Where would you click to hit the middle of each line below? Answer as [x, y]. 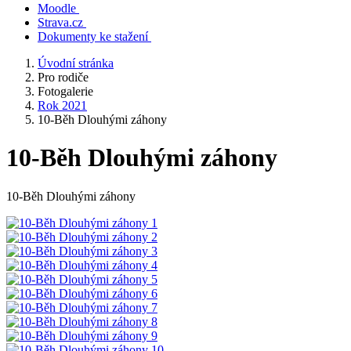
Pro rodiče [63, 77]
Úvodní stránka [76, 63]
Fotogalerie [65, 91]
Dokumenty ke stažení [93, 36]
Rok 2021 [62, 105]
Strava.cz [60, 22]
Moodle [57, 8]
